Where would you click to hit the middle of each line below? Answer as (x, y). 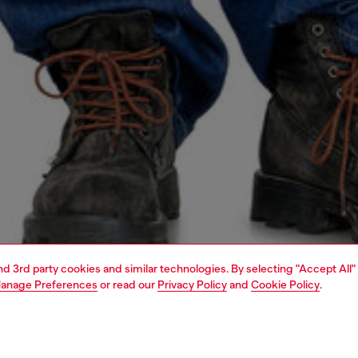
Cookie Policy (285, 284)
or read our (127, 284)
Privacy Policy (192, 284)
